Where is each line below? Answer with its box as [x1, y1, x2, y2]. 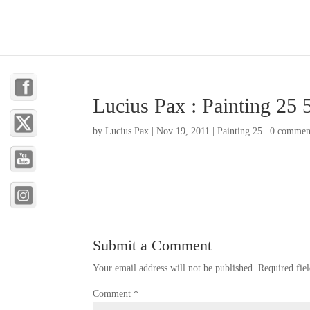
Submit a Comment [93, 237, 212, 254]
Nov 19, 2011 [156, 126, 210, 136]
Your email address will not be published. [93, 263, 256, 273]
